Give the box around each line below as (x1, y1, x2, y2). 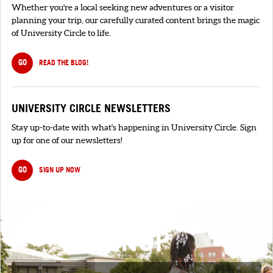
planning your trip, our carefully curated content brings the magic (12, 15, 260, 26)
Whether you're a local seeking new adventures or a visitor (12, 2, 234, 13)
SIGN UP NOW (39, 164, 80, 175)
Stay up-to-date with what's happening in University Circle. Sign (12, 122, 257, 132)
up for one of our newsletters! (12, 135, 122, 145)
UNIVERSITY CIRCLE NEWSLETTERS (12, 101, 171, 115)
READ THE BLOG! (39, 57, 88, 68)
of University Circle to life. (12, 28, 111, 38)
